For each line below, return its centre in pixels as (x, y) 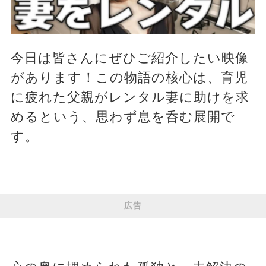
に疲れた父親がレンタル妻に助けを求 (130, 97)
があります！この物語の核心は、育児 (129, 78)
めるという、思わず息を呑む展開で (123, 117)
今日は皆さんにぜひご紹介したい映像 (129, 58)
